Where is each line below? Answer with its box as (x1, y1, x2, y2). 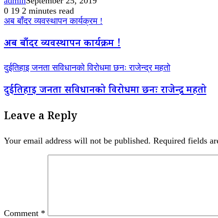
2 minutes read (22, 6, 74, 16)
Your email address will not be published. (4, 136, 151, 146)
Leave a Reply (4, 109, 77, 126)
